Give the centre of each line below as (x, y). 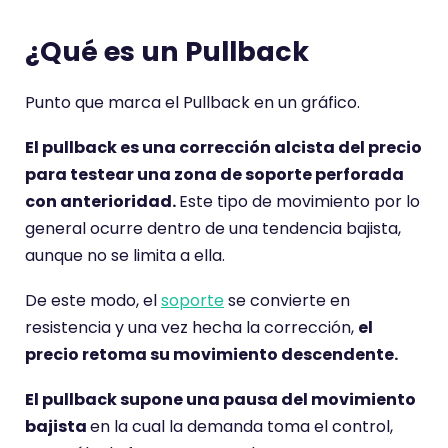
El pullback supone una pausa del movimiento (220, 399)
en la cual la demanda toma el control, (241, 426)
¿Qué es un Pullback (167, 51)
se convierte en (287, 300)
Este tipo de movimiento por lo (299, 201)
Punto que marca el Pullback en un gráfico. (192, 102)
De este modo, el (93, 300)
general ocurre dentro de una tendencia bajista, (213, 228)
